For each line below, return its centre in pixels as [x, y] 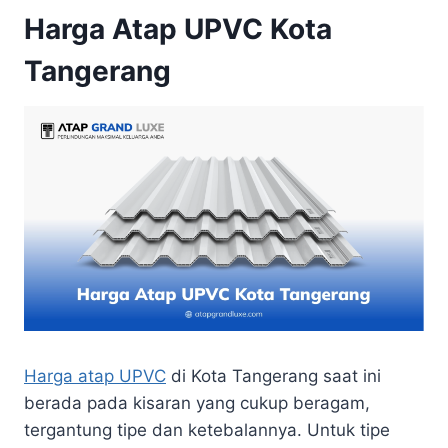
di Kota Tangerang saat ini [273, 375]
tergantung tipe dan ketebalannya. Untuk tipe [207, 429]
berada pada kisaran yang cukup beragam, [197, 402]
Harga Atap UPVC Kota [178, 28]
